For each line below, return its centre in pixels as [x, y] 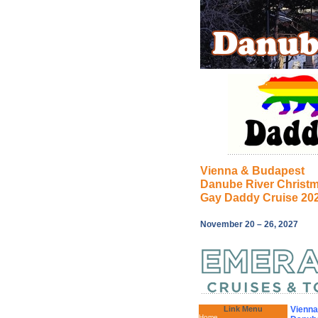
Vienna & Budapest [252, 171]
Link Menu [243, 309]
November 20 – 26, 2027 [249, 225]
